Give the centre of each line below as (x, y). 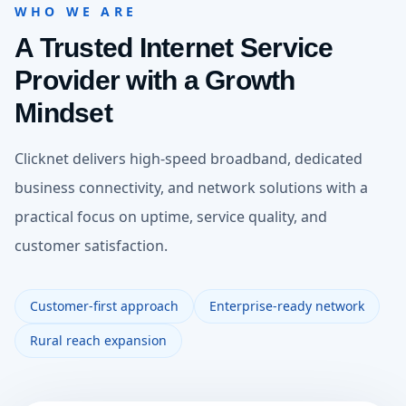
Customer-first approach (104, 306)
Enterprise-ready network (287, 306)
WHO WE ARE (76, 11)
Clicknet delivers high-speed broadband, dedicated (188, 159)
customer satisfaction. (91, 246)
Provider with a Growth (155, 80)
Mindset (63, 113)
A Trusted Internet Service (174, 48)
